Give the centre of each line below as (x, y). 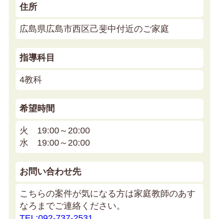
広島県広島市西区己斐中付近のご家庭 (94, 29)
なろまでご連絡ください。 (72, 206)
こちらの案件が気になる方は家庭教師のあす (108, 193)
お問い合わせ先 (50, 171)
